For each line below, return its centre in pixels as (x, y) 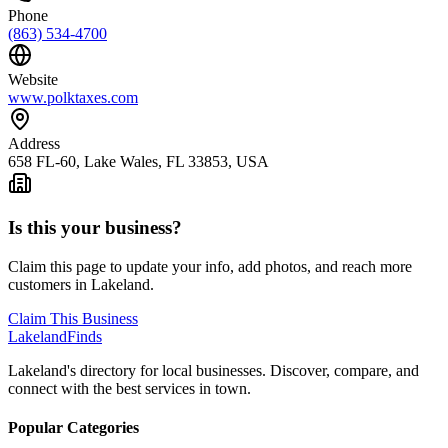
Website (33, 79)
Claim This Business (73, 319)
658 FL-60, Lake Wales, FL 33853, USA (138, 161)
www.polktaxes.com (73, 97)
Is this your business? (95, 228)
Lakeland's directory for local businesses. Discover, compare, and (213, 371)
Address (34, 143)
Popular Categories (73, 428)
